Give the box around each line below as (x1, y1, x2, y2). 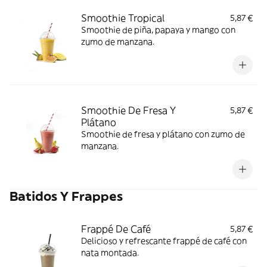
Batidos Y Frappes (10, 188, 123, 204)
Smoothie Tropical (81, 12, 164, 24)
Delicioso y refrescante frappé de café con (81, 235, 247, 246)
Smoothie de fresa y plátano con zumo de (81, 129, 245, 139)
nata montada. (81, 247, 139, 258)
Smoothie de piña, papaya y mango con (81, 24, 235, 35)
